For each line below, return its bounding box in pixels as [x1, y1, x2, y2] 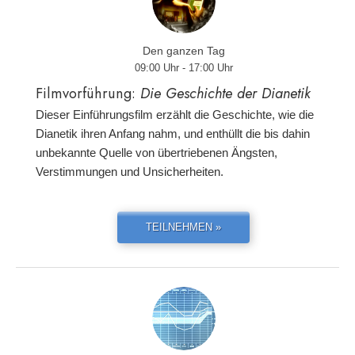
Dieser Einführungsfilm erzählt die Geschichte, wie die [36, 108, 314, 121]
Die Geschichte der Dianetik [140, 82, 311, 104]
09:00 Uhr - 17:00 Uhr [134, 62, 233, 74]
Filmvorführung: [36, 82, 140, 104]
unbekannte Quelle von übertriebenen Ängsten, [36, 146, 277, 159]
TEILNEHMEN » [146, 221, 221, 233]
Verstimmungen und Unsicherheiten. [36, 165, 223, 178]
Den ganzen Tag [142, 44, 225, 57]
